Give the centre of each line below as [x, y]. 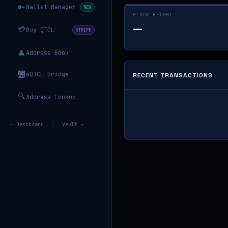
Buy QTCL [40, 30]
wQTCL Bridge [47, 74]
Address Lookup [51, 97]
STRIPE [83, 30]
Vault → [73, 124]
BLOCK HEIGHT [153, 15]
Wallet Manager [51, 7]
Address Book [47, 53]
